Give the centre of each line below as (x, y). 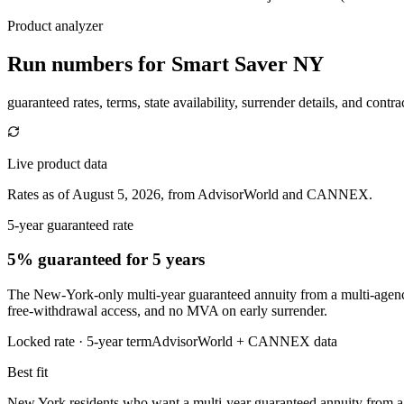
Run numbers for (89, 64)
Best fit (28, 372)
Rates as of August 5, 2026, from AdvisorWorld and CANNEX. (190, 194)
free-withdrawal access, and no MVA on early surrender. (167, 311)
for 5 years (163, 260)
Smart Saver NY (248, 64)
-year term (123, 342)
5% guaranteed (64, 260)
